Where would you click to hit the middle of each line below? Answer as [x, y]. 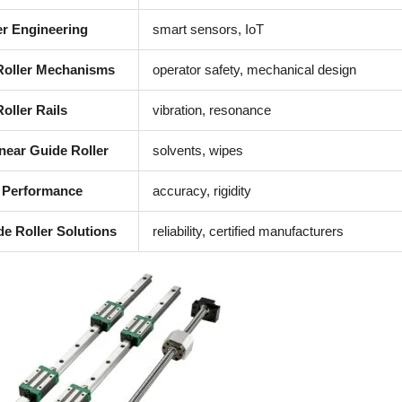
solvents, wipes [198, 150]
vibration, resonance [212, 110]
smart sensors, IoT [208, 29]
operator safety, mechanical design [254, 70]
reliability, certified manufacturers [248, 231]
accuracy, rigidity [202, 191]
